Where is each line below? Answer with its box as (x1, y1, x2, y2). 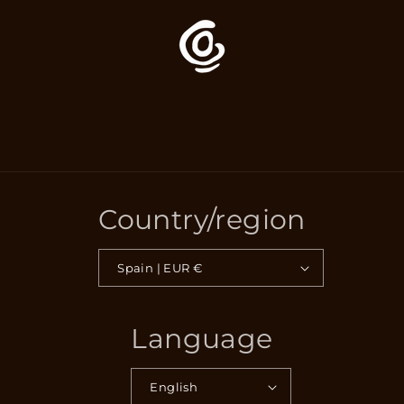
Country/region (98, 203, 306, 236)
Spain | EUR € (192, 260, 203, 275)
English (150, 379, 198, 394)
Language (131, 322, 273, 355)
